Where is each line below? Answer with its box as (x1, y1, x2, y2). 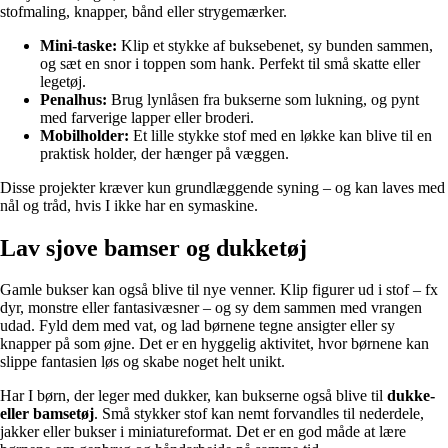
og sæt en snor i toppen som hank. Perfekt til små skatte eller (40, 54, 420, 72)
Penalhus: (40, 90, 107, 108)
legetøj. (40, 72, 86, 90)
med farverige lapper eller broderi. (40, 108, 254, 126)
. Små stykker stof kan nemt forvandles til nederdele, (94, 405, 424, 423)
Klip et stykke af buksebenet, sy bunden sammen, (117, 36, 433, 54)
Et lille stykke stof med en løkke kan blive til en (129, 126, 432, 144)
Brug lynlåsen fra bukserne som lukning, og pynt (107, 90, 419, 108)
